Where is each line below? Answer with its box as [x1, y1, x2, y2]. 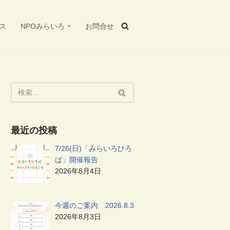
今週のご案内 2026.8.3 [54, 201, 134, 209]
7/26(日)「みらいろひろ [54, 144, 132, 152]
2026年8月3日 [54, 212, 101, 221]
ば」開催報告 [54, 156, 100, 164]
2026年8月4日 [54, 167, 101, 175]
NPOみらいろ [21, 22, 65, 30]
